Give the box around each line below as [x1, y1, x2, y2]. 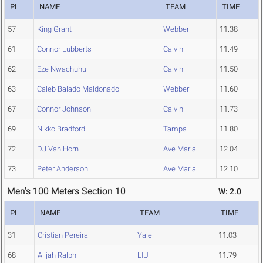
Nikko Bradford [37, 124, 85, 134]
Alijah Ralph [38, 251, 76, 260]
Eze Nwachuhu [37, 65, 86, 74]
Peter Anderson [37, 164, 88, 174]
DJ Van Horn [37, 144, 79, 154]
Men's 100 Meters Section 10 [7, 186, 126, 197]
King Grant [37, 25, 72, 34]
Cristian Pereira [38, 231, 88, 240]
